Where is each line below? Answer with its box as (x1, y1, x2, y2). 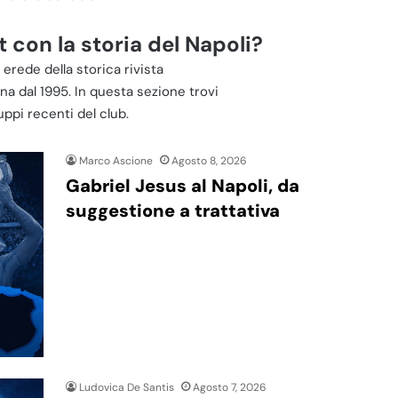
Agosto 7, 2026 (193, 379, 267, 394)
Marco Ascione (79, 153, 153, 168)
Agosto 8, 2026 (171, 153, 247, 168)
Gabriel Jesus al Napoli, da (66, 173, 299, 197)
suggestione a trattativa (66, 198, 280, 222)
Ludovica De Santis (79, 379, 174, 394)
